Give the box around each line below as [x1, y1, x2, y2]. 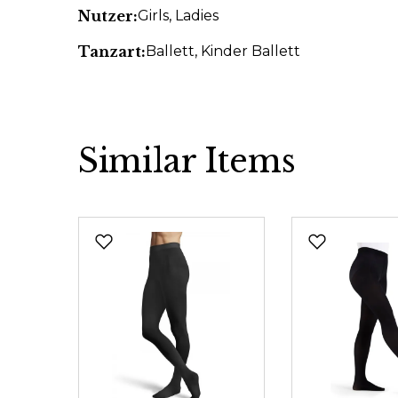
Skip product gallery [77, 218, 224, 235]
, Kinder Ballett [195, 43, 300, 60]
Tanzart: [78, 43, 146, 60]
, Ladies [169, 7, 219, 24]
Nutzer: [78, 7, 138, 25]
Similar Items [78, 141, 296, 181]
